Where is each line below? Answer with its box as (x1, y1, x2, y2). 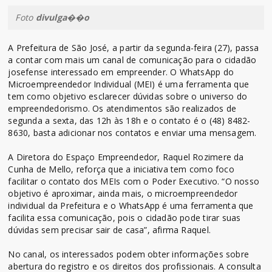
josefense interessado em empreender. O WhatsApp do (8, 66, 234, 78)
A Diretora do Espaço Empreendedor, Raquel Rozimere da (8, 151, 244, 163)
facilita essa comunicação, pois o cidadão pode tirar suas (8, 211, 241, 223)
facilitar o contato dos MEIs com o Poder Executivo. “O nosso (8, 175, 260, 187)
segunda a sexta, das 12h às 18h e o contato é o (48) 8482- (8, 114, 251, 126)
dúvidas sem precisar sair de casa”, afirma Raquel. (8, 223, 211, 236)
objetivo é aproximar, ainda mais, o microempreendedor (8, 187, 238, 199)
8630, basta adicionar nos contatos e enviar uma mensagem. (8, 126, 257, 138)
